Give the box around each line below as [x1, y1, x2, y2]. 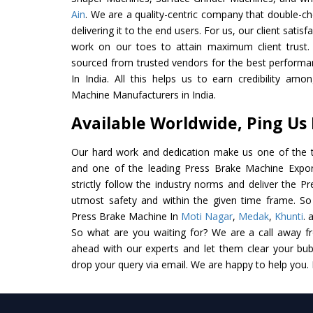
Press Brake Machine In [71, 209, 181, 223]
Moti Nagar [181, 209, 233, 223]
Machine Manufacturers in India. [71, 87, 216, 101]
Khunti [275, 209, 303, 223]
